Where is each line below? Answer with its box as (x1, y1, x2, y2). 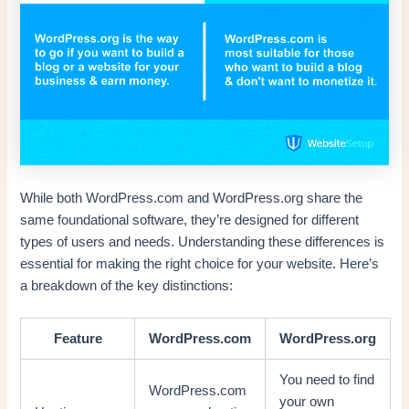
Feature (53, 330, 102, 346)
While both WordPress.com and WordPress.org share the (20, 190, 363, 205)
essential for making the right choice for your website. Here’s (20, 256, 380, 271)
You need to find (279, 372, 375, 387)
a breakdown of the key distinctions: (20, 278, 234, 293)
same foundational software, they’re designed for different (20, 212, 360, 227)
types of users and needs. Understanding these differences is (20, 234, 385, 249)
